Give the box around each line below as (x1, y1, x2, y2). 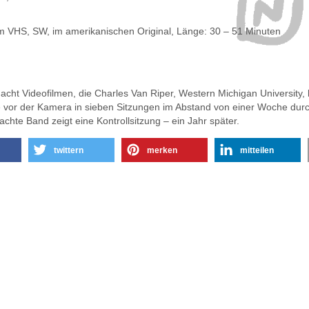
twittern (53, 146, 83, 155)
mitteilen (239, 146, 274, 155)
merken (146, 146, 177, 155)
